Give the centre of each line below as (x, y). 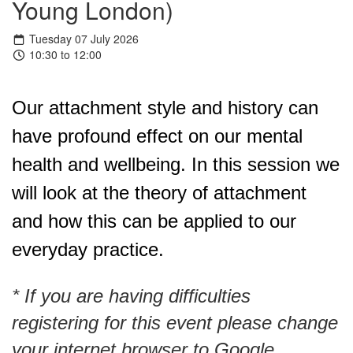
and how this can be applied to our (154, 221)
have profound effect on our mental (157, 136)
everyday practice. (88, 250)
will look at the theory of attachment (159, 193)
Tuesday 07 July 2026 (82, 39)
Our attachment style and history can (165, 108)
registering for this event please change (175, 323)
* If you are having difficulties (131, 296)
